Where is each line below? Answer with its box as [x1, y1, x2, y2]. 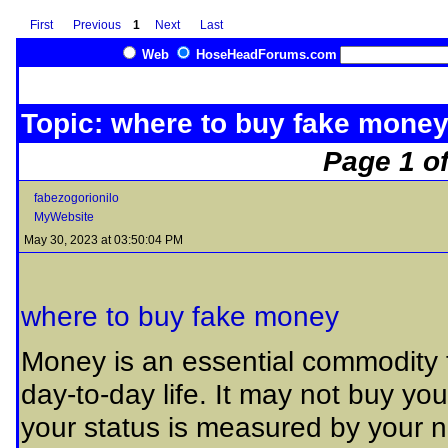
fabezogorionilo [34, 191, 119, 205]
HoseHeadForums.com [196, 47, 337, 62]
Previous [73, 18, 121, 32]
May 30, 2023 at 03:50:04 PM [24, 233, 183, 247]
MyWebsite [34, 210, 94, 224]
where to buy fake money [21, 300, 339, 332]
